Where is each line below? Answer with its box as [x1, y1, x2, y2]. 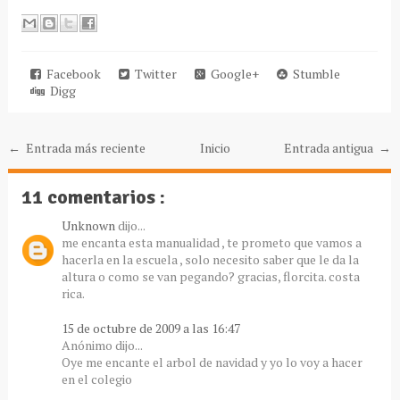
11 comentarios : [21, 184, 165, 209]
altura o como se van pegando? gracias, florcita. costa [61, 267, 360, 285]
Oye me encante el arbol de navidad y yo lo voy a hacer [61, 353, 362, 371]
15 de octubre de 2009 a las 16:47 [61, 319, 240, 337]
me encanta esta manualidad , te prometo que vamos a [61, 233, 362, 251]
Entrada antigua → [284, 138, 392, 156]
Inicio [199, 138, 230, 156]
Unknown [61, 216, 118, 234]
